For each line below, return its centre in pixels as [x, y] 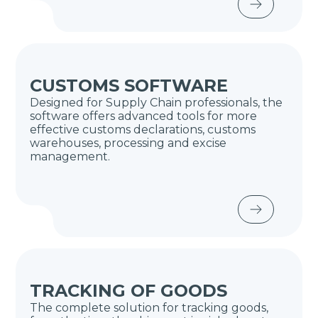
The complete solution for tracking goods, [149, 308]
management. [70, 157]
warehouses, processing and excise [128, 143]
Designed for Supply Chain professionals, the [157, 103]
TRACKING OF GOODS [129, 291]
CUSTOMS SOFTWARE [129, 86]
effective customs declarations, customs [143, 130]
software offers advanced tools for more [144, 116]
